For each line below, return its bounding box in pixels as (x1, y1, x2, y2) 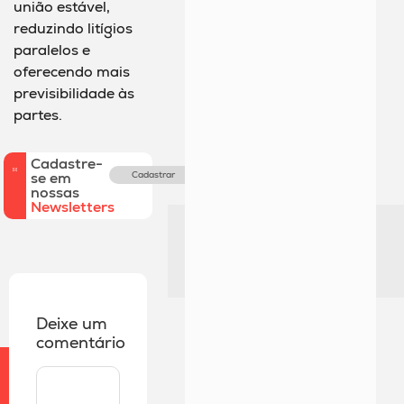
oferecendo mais (14, 61, 130, 81)
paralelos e (14, 40, 90, 60)
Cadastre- (31, 154, 104, 174)
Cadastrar (132, 169, 176, 181)
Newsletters (31, 197, 115, 217)
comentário (36, 332, 125, 353)
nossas (31, 183, 80, 203)
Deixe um (36, 313, 107, 335)
